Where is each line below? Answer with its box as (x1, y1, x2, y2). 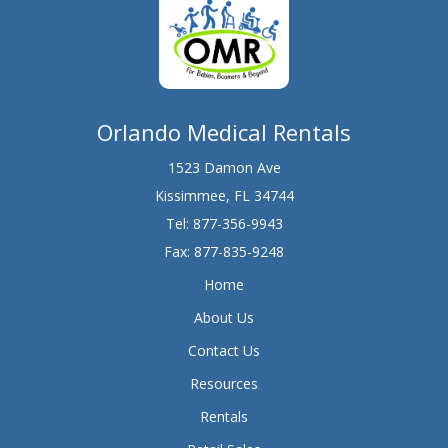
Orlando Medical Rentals (97, 116, 351, 147)
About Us (194, 307, 254, 327)
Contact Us (188, 340, 260, 360)
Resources (190, 373, 258, 393)
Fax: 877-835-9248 (164, 241, 284, 261)
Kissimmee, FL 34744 (154, 185, 294, 205)
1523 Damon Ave (167, 157, 281, 177)
